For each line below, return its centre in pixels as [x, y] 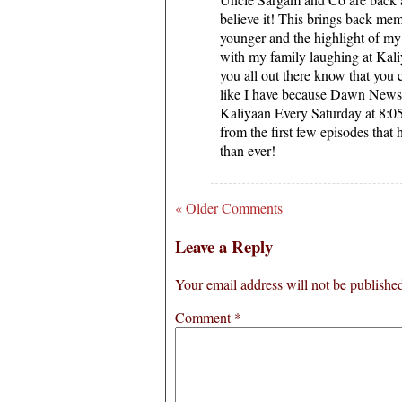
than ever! [248, 150]
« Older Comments [229, 207]
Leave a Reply [224, 246]
